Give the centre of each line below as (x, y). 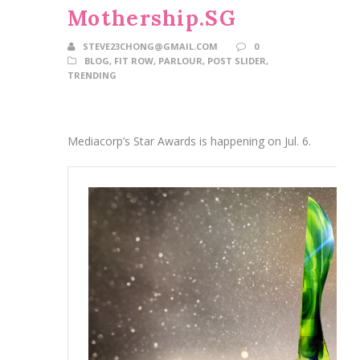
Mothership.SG (152, 18)
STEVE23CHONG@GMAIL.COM (150, 46)
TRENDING (92, 75)
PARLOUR (180, 60)
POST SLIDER (237, 60)
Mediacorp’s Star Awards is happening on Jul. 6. (189, 141)
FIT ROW (134, 60)
